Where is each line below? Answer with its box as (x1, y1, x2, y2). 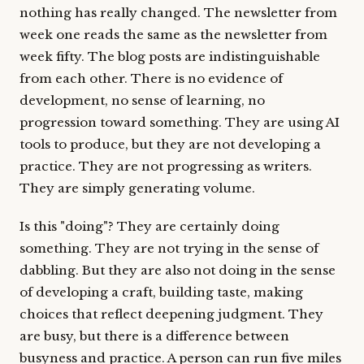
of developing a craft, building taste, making (19, 284, 303, 300)
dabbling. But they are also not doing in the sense (19, 262, 336, 278)
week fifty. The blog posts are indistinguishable (19, 49, 320, 64)
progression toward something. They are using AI (19, 115, 340, 130)
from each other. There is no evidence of (19, 71, 283, 86)
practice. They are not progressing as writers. (19, 158, 312, 174)
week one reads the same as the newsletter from (19, 27, 327, 42)
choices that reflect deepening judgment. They (19, 306, 323, 322)
